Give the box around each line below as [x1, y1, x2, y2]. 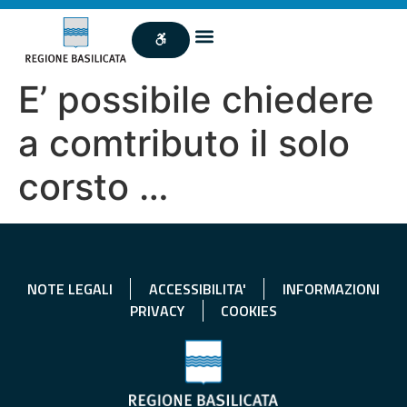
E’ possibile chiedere [18, 76, 374, 122]
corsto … [18, 164, 169, 209]
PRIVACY [130, 299, 184, 322]
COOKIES [221, 299, 277, 322]
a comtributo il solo [18, 120, 350, 165]
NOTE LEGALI [26, 277, 113, 300]
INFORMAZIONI [282, 277, 380, 300]
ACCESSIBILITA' [148, 277, 246, 300]
